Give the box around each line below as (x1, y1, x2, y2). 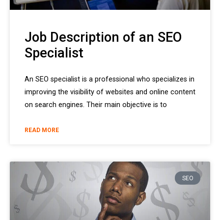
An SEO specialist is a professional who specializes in (25, 75, 194, 84)
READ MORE (25, 127, 59, 134)
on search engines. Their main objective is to (25, 101, 167, 110)
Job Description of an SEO (25, 29, 182, 46)
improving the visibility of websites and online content (25, 88, 195, 97)
